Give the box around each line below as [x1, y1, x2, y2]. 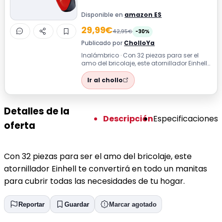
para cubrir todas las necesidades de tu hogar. [4, 175, 185, 187]
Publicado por [81, 38, 124, 47]
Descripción [103, 112, 153, 124]
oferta [4, 119, 35, 133]
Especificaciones [153, 112, 218, 124]
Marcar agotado [109, 200, 157, 208]
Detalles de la [4, 105, 69, 118]
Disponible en [81, 10, 125, 19]
